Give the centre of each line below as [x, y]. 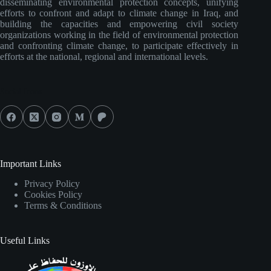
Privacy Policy [52, 183]
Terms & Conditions [63, 205]
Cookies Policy [53, 194]
